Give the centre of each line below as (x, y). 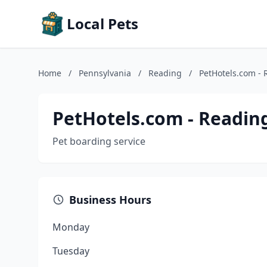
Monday (71, 227)
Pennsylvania (105, 73)
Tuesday (71, 251)
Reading (165, 73)
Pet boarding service (99, 141)
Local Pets (103, 24)
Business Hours (110, 200)
